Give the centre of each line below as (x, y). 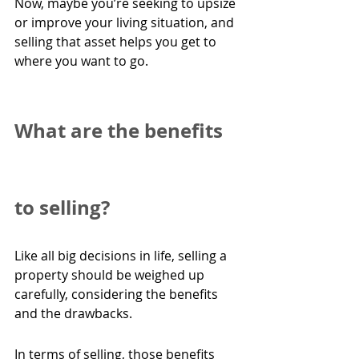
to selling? (62, 208)
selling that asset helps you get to (117, 42)
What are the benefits (121, 131)
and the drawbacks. (73, 314)
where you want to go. (85, 61)
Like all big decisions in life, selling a (122, 256)
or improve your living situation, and (126, 23)
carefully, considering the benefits (118, 294)
